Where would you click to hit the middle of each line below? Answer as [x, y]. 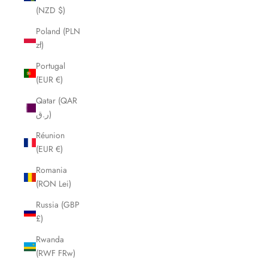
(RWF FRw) [56, 253]
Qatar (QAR [57, 101]
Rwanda [50, 240]
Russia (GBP [58, 205]
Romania [51, 170]
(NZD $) [51, 10]
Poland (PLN [58, 31]
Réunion [50, 135]
